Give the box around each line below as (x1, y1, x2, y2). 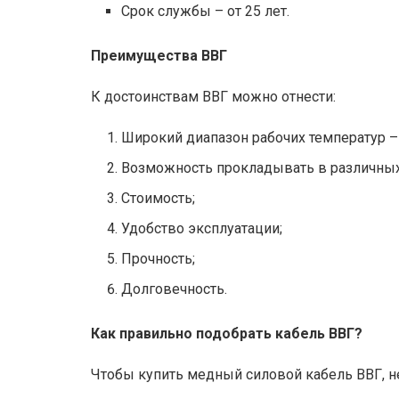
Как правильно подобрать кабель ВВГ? (91, 324, 362, 342)
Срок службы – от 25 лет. (121, 2, 290, 20)
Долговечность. (121, 280, 228, 297)
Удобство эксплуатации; (121, 219, 283, 237)
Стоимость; (121, 189, 196, 207)
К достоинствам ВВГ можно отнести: (91, 87, 336, 105)
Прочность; (121, 249, 196, 267)
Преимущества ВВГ (91, 46, 227, 64)
